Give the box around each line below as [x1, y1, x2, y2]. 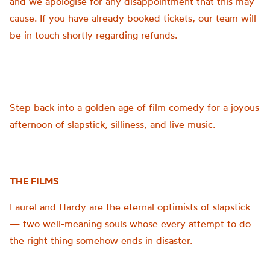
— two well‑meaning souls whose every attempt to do [10, 218, 251, 230]
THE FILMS [10, 175, 59, 187]
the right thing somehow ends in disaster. [10, 234, 192, 246]
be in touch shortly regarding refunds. [10, 29, 177, 41]
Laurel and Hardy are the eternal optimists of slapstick [10, 201, 250, 213]
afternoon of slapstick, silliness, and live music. [10, 118, 215, 130]
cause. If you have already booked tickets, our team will [10, 12, 256, 24]
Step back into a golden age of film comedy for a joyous [10, 101, 259, 113]
